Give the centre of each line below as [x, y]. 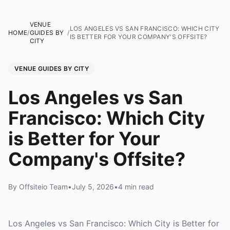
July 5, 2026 [93, 187]
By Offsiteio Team [38, 187]
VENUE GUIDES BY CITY [52, 69]
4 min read [136, 187]
